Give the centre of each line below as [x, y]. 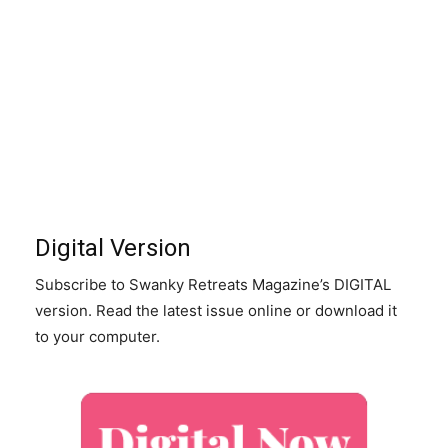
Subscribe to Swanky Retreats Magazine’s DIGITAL [213, 285]
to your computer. [97, 337]
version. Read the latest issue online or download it [216, 311]
